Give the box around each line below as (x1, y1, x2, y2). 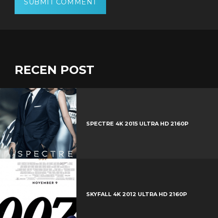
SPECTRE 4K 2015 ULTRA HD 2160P (86, 120, 188, 127)
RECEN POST (15, 63, 94, 77)
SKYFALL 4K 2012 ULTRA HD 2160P (86, 190, 187, 198)
